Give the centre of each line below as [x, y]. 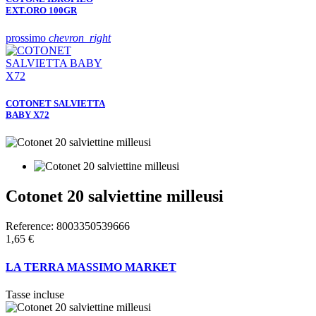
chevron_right [80, 38]
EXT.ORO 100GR [41, 10]
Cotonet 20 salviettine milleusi [115, 196]
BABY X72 [28, 115]
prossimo [27, 38]
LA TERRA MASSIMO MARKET [91, 267]
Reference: [31, 226]
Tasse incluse [35, 294]
